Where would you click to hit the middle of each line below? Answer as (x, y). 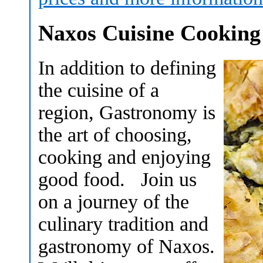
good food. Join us (117, 179)
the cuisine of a (99, 90)
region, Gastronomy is (127, 112)
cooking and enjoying (124, 157)
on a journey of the (114, 201)
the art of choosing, (115, 134)
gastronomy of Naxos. (127, 246)
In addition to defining (127, 68)
